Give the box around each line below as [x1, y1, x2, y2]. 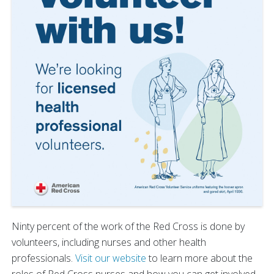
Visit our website [75, 251, 146, 265]
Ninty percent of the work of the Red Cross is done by [12, 220, 245, 234]
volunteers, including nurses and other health [12, 235, 206, 250]
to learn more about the [146, 251, 253, 265]
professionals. [12, 251, 75, 265]
